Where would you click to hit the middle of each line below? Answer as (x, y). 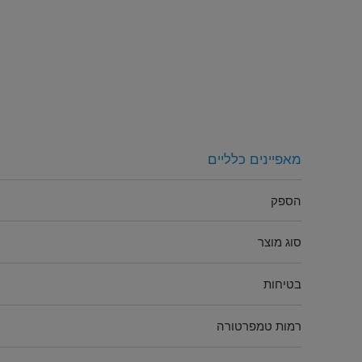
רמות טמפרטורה (259, 327)
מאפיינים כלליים (255, 159)
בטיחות (283, 285)
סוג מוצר (280, 243)
